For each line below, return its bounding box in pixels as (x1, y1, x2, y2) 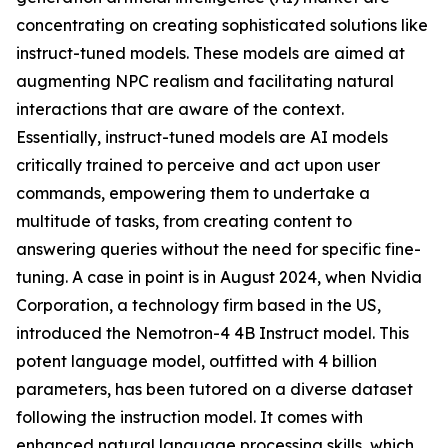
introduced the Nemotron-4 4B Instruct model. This (16, 323, 409, 344)
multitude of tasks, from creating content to (16, 211, 352, 232)
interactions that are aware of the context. (16, 99, 344, 120)
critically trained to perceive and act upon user (16, 155, 380, 176)
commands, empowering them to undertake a (16, 183, 370, 204)
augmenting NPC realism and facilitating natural (16, 71, 394, 92)
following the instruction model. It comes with (16, 407, 363, 428)
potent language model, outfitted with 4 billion (16, 351, 377, 372)
